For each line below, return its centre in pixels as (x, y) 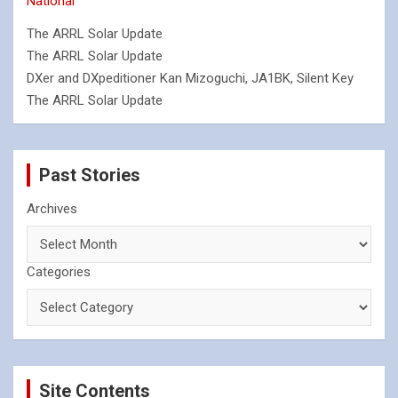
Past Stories (90, 175)
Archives (52, 209)
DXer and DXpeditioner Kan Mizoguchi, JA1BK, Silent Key (190, 78)
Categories (59, 272)
